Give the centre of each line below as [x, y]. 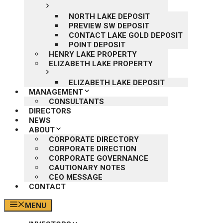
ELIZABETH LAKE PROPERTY [101, 64]
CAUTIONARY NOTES [87, 168]
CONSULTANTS [76, 102]
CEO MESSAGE [76, 177]
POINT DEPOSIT [97, 45]
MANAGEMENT [56, 92]
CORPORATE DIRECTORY [94, 139]
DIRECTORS [50, 111]
